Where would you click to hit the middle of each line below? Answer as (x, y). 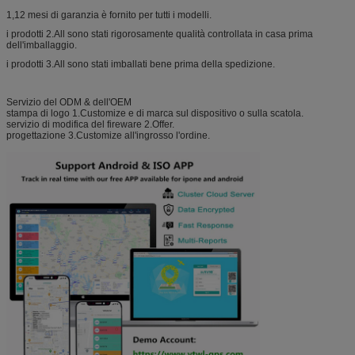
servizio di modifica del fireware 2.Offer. (90, 124)
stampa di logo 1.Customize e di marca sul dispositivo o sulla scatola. (155, 113)
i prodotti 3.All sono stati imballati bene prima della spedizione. (141, 64)
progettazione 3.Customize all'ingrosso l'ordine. (108, 135)
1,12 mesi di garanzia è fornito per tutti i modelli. (109, 15)
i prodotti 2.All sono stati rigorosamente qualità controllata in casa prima (160, 34)
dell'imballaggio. (42, 45)
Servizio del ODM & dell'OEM (69, 102)
